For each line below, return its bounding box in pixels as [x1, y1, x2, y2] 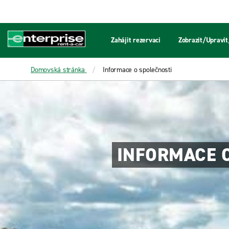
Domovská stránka [31, 65, 85, 75]
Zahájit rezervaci [111, 35, 161, 45]
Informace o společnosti [103, 65, 172, 75]
